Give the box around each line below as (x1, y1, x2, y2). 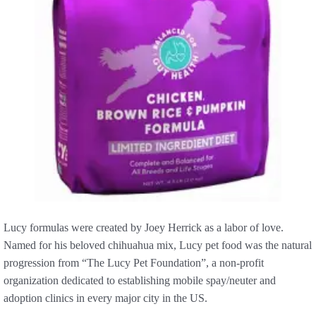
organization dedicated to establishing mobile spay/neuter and (4, 274, 276, 287)
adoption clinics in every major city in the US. (4, 292, 207, 305)
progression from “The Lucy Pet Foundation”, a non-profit (4, 257, 264, 269)
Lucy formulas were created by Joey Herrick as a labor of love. (4, 221, 284, 234)
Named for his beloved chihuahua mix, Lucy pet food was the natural (4, 239, 312, 252)
